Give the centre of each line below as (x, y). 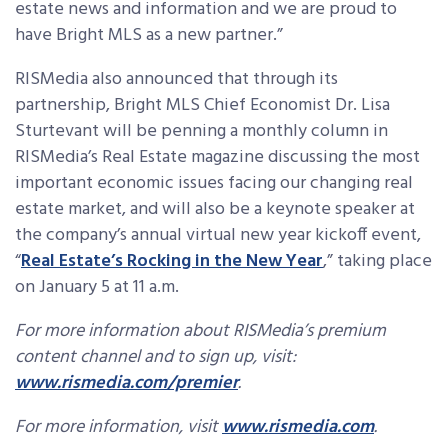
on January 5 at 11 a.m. (101, 288)
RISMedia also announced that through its (176, 80)
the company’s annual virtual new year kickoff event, (218, 236)
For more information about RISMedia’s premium (200, 332)
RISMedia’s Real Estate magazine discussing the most (217, 158)
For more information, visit (118, 428)
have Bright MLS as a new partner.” (149, 36)
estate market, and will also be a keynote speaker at (215, 210)
